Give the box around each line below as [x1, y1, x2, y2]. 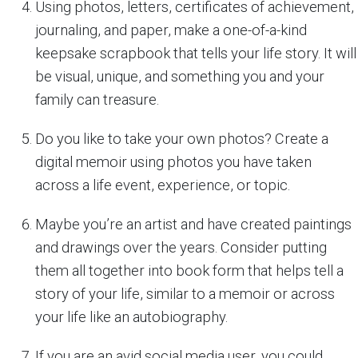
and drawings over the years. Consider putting [35, 239, 327, 257]
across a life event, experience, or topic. [35, 177, 290, 194]
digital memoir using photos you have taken [35, 153, 312, 171]
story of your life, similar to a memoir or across [35, 285, 335, 303]
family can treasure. [35, 91, 159, 109]
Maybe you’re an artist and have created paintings [35, 216, 352, 233]
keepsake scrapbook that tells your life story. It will [35, 45, 356, 62]
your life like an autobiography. [35, 308, 228, 326]
